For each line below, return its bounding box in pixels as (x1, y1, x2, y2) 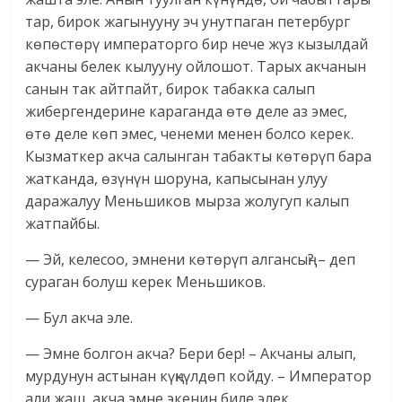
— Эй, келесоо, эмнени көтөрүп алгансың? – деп (25, 249, 356, 270)
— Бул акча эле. (25, 308, 134, 328)
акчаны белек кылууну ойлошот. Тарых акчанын (25, 57, 367, 77)
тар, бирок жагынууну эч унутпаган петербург (25, 12, 351, 32)
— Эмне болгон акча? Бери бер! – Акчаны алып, (25, 344, 357, 364)
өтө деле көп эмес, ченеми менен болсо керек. (25, 124, 354, 144)
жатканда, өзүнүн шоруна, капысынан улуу (25, 169, 328, 189)
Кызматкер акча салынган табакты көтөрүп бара (25, 146, 372, 167)
